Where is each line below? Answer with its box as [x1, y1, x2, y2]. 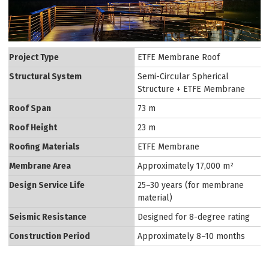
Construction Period [9, 231, 91, 241]
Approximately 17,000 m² [138, 160, 234, 171]
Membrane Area [9, 160, 71, 171]
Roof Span [9, 103, 52, 113]
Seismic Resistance [9, 211, 87, 222]
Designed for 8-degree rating [138, 211, 250, 222]
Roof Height [9, 122, 58, 133]
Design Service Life [9, 180, 85, 190]
